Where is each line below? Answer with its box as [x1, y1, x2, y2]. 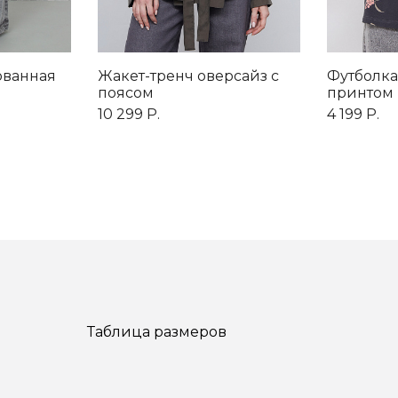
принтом [327, 84, 394, 102]
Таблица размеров [87, 323, 227, 341]
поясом [98, 84, 154, 102]
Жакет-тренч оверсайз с [98, 68, 279, 85]
